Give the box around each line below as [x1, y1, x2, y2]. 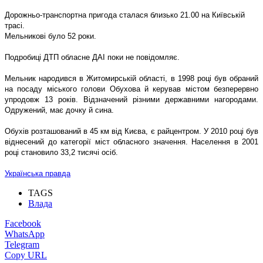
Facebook [5, 218, 41, 228]
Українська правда [5, 168, 70, 178]
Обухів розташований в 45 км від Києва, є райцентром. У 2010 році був [5, 126, 258, 136]
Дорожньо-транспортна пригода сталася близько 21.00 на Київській [5, 10, 245, 19]
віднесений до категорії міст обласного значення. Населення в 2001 [5, 137, 258, 146]
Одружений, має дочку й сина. [5, 105, 114, 114]
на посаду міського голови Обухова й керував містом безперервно [5, 84, 258, 93]
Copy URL [5, 249, 47, 260]
